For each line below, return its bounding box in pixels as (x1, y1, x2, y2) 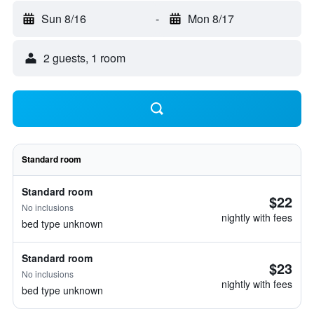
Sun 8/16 (41, 11, 86, 27)
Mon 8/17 (187, 11, 234, 27)
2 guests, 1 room (43, 50, 125, 66)
